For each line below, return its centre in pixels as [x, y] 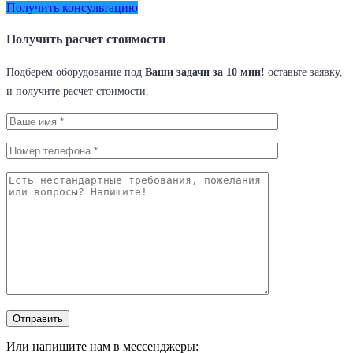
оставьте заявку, [304, 72]
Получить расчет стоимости [86, 39]
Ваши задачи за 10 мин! [205, 72]
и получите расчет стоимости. [78, 91]
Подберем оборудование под [76, 72]
